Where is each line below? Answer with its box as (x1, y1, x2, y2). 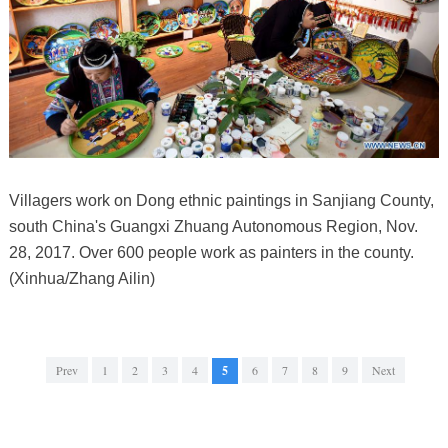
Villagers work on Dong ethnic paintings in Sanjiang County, (8, 192, 434, 210)
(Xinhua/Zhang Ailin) (8, 270, 155, 288)
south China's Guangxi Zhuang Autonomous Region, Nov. (8, 218, 418, 236)
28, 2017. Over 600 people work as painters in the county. (8, 244, 414, 262)
